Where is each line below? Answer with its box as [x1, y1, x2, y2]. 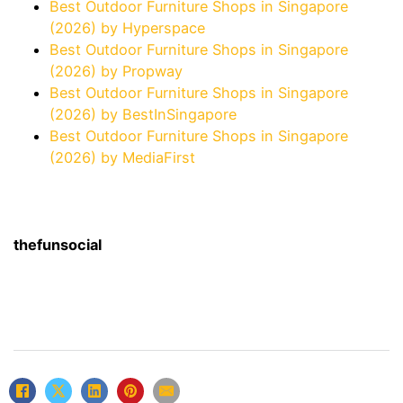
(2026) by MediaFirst [49, 148, 195, 167]
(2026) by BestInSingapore [49, 105, 237, 124]
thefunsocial [13, 236, 102, 255]
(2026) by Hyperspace [49, 19, 205, 38]
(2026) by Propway [49, 62, 183, 81]
